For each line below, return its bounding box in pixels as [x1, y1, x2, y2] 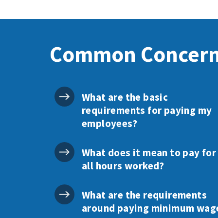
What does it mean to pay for [82, 145, 217, 159]
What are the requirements [82, 188, 207, 201]
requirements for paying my [82, 103, 212, 117]
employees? [82, 116, 138, 130]
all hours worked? [82, 159, 164, 172]
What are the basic [82, 90, 168, 104]
